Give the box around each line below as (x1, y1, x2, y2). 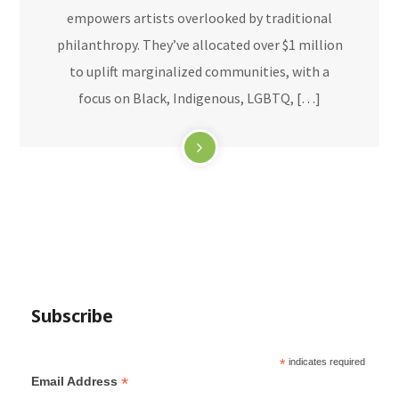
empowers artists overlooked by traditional (67, 9, 332, 27)
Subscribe (30, 304, 113, 329)
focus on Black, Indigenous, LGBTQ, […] (78, 89, 321, 107)
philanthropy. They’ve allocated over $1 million (56, 36, 343, 53)
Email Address (30, 374, 121, 389)
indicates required (285, 356, 365, 368)
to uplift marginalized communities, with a (69, 62, 330, 80)
